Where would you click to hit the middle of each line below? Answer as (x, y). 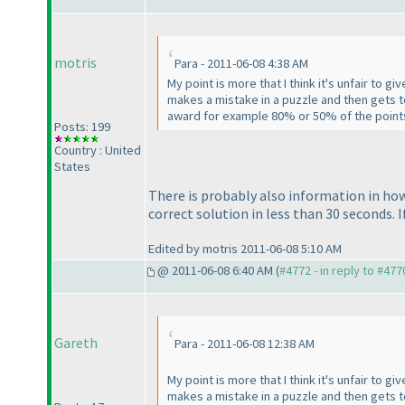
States (72, 167)
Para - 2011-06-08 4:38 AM (241, 64)
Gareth (76, 343)
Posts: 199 (82, 127)
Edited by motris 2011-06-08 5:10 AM (245, 248)
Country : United (98, 151)
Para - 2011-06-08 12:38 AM (245, 344)
